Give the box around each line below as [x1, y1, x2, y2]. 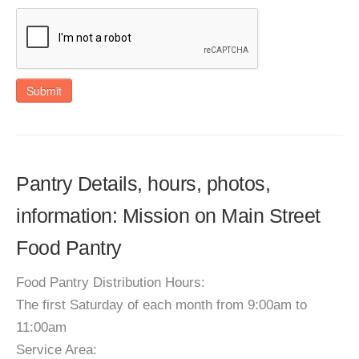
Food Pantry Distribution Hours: [16, 275, 205, 290]
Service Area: [16, 342, 97, 357]
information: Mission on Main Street [16, 204, 321, 227]
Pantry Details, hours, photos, [16, 172, 270, 195]
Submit [26, 83, 62, 99]
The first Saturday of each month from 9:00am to [16, 297, 307, 313]
